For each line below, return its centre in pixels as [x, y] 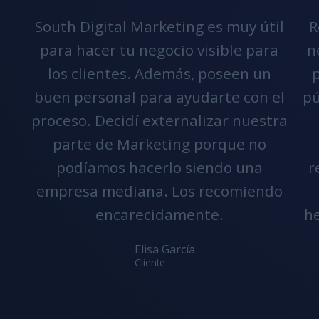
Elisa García [164, 249]
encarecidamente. [159, 214]
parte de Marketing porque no [159, 144]
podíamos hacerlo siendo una [159, 167]
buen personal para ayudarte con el [159, 97]
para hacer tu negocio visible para [159, 50]
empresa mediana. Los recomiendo [159, 191]
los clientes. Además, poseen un [159, 73]
